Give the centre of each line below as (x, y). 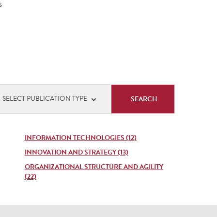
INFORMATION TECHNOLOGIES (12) (80, 138)
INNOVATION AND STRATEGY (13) (76, 152)
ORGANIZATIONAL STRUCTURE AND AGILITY (94, 167)
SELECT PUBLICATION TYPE (45, 99)
